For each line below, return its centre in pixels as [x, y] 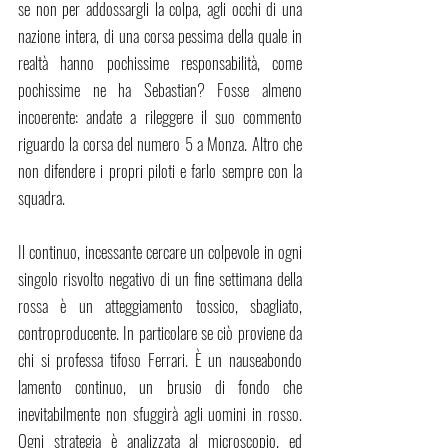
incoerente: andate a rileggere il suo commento [160, 117]
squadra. [43, 198]
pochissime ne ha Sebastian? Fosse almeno [160, 90]
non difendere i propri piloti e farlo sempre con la [160, 171]
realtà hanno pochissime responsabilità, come [160, 63]
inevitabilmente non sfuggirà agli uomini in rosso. [160, 414]
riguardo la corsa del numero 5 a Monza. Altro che [160, 144]
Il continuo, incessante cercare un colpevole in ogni [160, 252]
